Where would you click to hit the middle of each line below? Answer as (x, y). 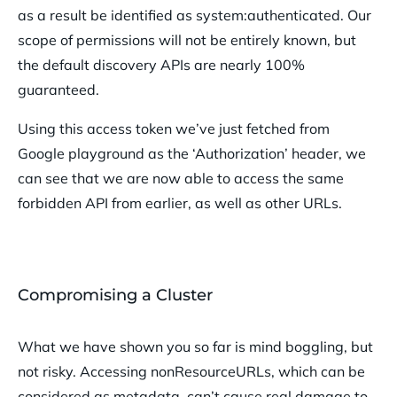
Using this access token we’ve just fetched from (174, 129)
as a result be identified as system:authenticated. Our (195, 16)
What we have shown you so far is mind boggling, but (195, 347)
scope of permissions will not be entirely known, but (187, 40)
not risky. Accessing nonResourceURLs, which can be (191, 372)
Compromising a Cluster (115, 296)
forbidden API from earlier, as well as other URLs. (180, 203)
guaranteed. (58, 90)
